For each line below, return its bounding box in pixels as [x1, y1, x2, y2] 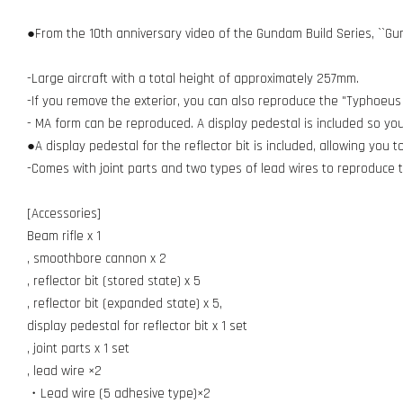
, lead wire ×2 [27, 363, 102, 380]
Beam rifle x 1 [27, 228, 101, 245]
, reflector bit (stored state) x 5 [27, 273, 201, 290]
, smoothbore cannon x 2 [27, 250, 166, 267]
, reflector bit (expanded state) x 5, [27, 295, 222, 312]
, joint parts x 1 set [27, 340, 130, 357]
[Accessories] [27, 205, 101, 222]
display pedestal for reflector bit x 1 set [27, 318, 247, 335]
